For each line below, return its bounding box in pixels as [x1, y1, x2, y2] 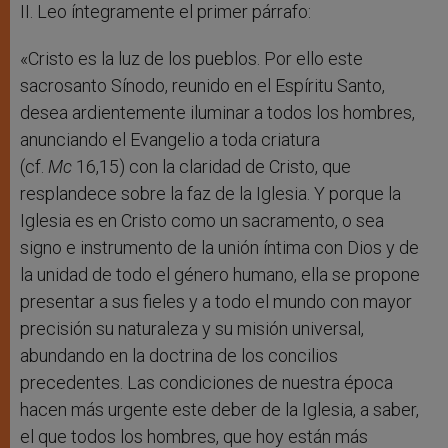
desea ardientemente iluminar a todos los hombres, [20, 101, 415, 123]
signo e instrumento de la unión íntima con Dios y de [20, 236, 419, 258]
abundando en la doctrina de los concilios [20, 344, 338, 366]
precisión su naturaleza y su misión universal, [20, 317, 364, 339]
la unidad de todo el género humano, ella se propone [20, 263, 420, 285]
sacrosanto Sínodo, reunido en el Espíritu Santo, [20, 74, 385, 96]
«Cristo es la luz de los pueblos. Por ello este [20, 47, 363, 69]
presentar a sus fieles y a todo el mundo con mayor [20, 290, 412, 312]
